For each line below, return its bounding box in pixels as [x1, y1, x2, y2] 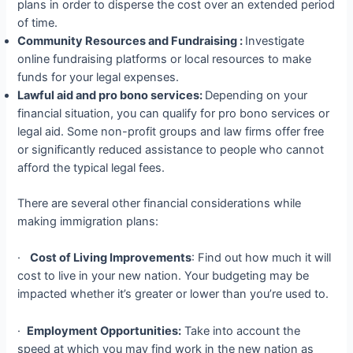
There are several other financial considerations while [17, 196, 302, 211]
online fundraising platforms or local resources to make [17, 52, 312, 67]
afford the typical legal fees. [17, 161, 165, 176]
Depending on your [205, 88, 308, 103]
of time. [17, 16, 58, 31]
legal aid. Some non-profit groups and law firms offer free [17, 124, 325, 139]
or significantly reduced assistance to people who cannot [17, 143, 325, 158]
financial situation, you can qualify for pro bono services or [17, 106, 330, 121]
